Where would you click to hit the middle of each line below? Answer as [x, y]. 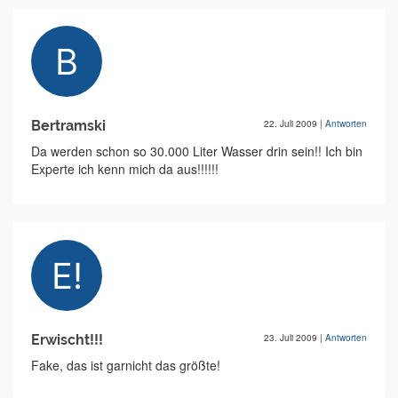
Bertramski [68, 126]
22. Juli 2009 [292, 123]
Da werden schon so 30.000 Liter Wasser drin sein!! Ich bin [197, 151]
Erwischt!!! [67, 340]
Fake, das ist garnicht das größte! [126, 365]
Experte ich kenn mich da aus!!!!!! [125, 169]
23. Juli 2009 [292, 338]
